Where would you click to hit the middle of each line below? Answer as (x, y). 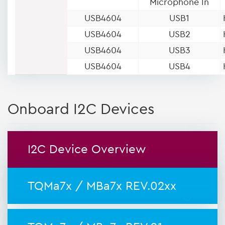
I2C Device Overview (87, 149)
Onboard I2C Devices (81, 109)
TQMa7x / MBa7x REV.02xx (102, 186)
